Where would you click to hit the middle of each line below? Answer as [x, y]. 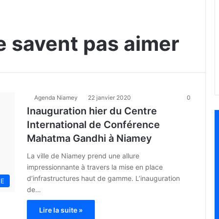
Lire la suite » [61, 210]
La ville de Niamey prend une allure [83, 156]
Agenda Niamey [56, 98]
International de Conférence [93, 125]
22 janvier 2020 [109, 98]
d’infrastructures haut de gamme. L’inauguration [103, 178]
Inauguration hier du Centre [92, 111]
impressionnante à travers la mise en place [95, 167]
